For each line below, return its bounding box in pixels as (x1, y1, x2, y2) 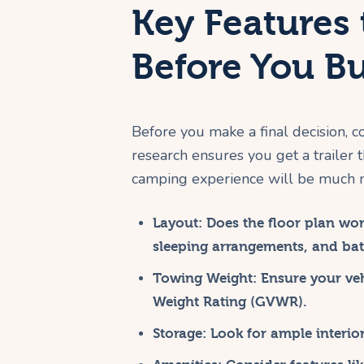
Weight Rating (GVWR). (152, 293, 307, 310)
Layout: (152, 214, 202, 231)
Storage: (152, 325, 206, 341)
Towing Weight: (152, 270, 257, 286)
